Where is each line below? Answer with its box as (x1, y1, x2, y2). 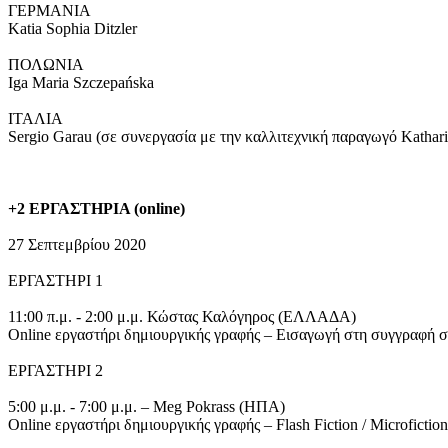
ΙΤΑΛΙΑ (8, 110, 63, 127)
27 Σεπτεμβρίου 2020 (8, 236, 146, 253)
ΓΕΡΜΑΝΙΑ (8, 2, 91, 19)
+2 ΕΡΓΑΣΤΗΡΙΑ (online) (8, 200, 185, 217)
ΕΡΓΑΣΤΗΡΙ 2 (8, 362, 103, 379)
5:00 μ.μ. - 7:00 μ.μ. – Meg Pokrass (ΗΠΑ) (8, 398, 285, 415)
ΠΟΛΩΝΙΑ (8, 56, 84, 73)
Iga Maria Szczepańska (8, 74, 154, 91)
